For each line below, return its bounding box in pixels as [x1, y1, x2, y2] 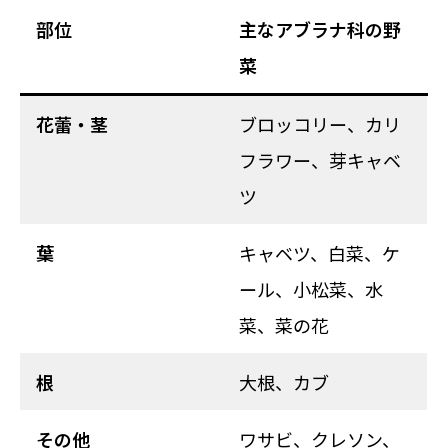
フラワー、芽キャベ [239, 147, 401, 173]
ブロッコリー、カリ [239, 111, 401, 137]
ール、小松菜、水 [239, 276, 383, 302]
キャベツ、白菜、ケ [239, 240, 400, 266]
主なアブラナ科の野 [239, 16, 401, 42]
